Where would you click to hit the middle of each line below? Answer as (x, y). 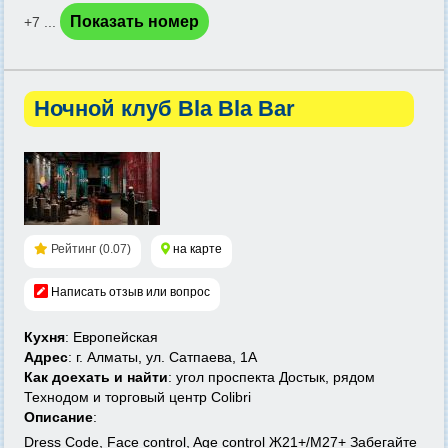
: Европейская (111, 337)
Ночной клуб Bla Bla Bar (164, 108)
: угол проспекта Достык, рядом (271, 377)
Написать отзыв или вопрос (130, 292)
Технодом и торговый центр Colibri (137, 397)
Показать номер (134, 21)
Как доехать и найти (96, 377)
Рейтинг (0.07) (89, 249)
